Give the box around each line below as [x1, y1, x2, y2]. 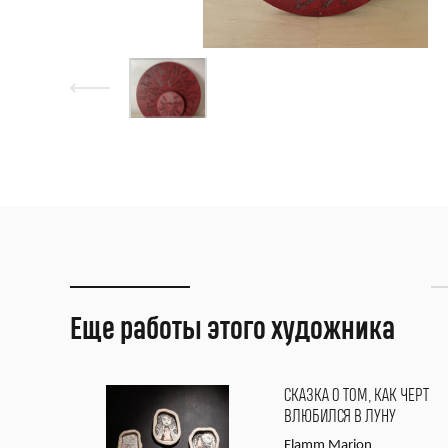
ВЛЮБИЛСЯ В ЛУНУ [284, 408, 396, 425]
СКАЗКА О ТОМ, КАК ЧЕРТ [284, 387, 429, 404]
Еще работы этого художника [70, 316, 395, 344]
